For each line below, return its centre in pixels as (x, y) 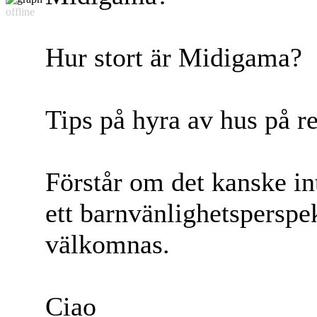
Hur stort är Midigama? (174, 58)
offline (20, 12)
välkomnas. (108, 244)
